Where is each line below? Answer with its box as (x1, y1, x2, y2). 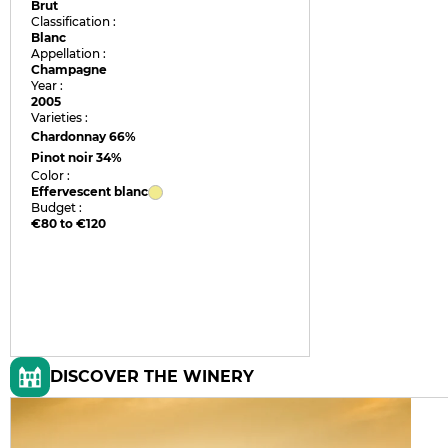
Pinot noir (31, 150, 97, 165)
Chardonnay (31, 129, 110, 144)
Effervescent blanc (31, 184, 149, 199)
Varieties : (31, 110, 89, 125)
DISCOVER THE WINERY (50, 367, 254, 386)
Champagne (31, 62, 108, 77)
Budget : (31, 200, 83, 215)
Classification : (31, 14, 117, 29)
